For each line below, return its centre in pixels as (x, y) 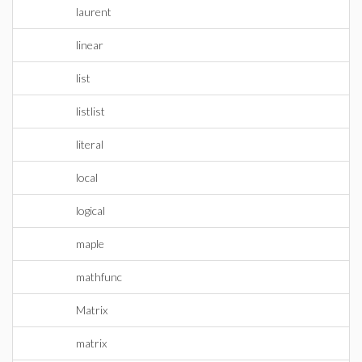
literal (90, 144)
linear (90, 45)
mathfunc (99, 277)
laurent (94, 12)
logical (90, 210)
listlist (90, 111)
